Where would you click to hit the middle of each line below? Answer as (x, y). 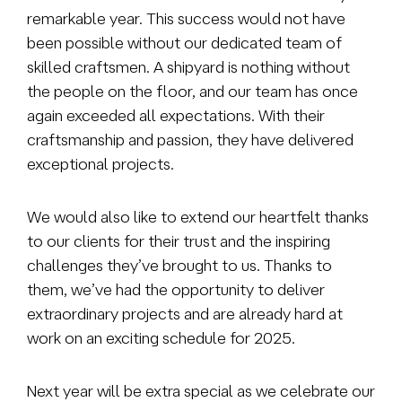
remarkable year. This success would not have (186, 18)
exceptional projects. (100, 163)
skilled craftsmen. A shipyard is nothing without (188, 66)
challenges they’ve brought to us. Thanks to (179, 265)
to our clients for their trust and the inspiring (179, 240)
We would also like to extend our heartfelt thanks (198, 216)
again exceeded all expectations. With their (176, 115)
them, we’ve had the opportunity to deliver (176, 289)
